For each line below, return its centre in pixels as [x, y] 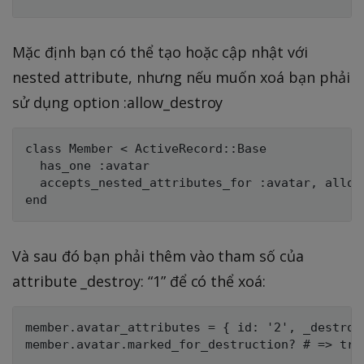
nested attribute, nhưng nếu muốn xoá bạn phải [181, 77]
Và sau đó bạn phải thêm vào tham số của [158, 256]
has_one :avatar [87, 165]
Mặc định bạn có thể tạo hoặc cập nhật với [160, 52]
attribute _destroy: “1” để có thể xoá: [139, 281]
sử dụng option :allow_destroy [118, 102]
